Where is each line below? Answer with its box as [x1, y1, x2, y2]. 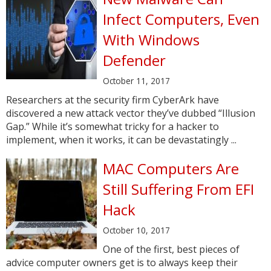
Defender [103, 50, 166, 70]
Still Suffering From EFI [103, 179, 254, 199]
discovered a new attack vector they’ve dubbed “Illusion [6, 106, 255, 120]
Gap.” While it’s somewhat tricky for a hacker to [6, 120, 219, 133]
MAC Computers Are [103, 158, 239, 178]
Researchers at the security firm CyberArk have [6, 93, 219, 106]
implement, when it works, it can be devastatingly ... [6, 133, 237, 146]
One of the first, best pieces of [103, 243, 240, 256]
